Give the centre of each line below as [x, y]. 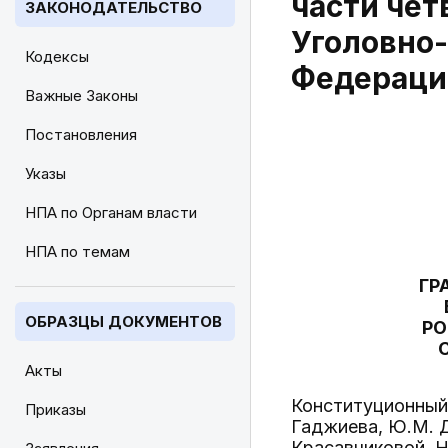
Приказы [55, 409]
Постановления [81, 134]
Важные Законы [81, 95]
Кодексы [57, 56]
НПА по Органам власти [111, 212]
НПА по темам [77, 251]
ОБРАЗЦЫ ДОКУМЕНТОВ [123, 321]
